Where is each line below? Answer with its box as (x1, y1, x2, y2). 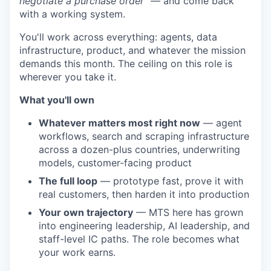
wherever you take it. (19, 71, 116, 83)
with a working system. (19, 8, 125, 21)
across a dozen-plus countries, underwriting (39, 143, 240, 156)
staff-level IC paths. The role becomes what (39, 233, 240, 246)
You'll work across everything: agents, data (19, 31, 217, 44)
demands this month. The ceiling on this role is (19, 57, 232, 70)
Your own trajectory (39, 206, 133, 219)
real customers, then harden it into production (39, 188, 249, 201)
